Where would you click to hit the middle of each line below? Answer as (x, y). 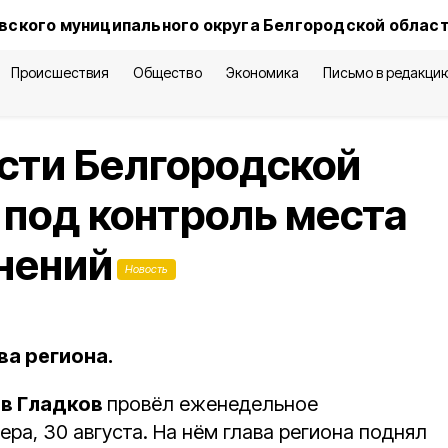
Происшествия (60, 72)
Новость (146, 269)
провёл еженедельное (212, 404)
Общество (167, 72)
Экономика (262, 72)
